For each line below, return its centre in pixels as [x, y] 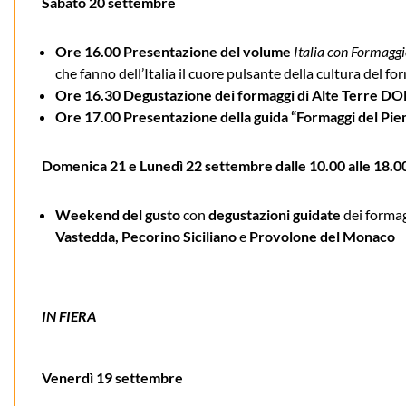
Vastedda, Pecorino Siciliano [146, 236]
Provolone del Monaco [322, 236]
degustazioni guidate [275, 214]
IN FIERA [69, 315]
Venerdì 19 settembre [112, 377]
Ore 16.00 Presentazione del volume [173, 51]
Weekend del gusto [118, 214]
